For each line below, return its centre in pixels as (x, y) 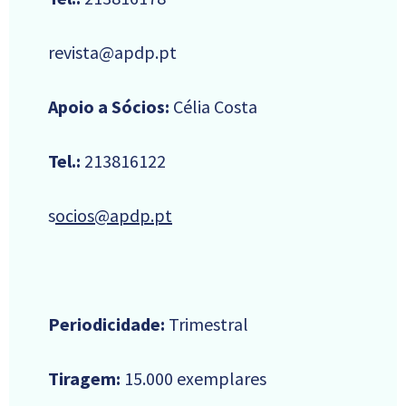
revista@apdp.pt (112, 53)
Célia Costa (213, 107)
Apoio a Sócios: (109, 107)
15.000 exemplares (193, 379)
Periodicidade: (106, 324)
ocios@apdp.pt (114, 216)
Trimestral (207, 324)
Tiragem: (84, 379)
